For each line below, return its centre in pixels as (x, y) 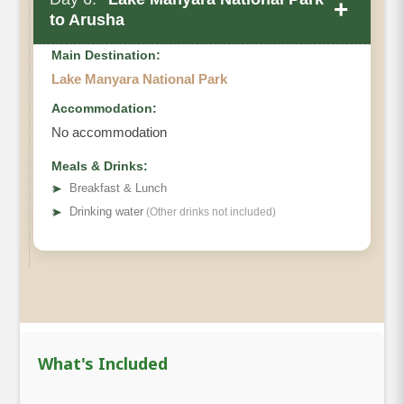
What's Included (103, 363)
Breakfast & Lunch (118, 188)
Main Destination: (106, 55)
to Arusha (87, 19)
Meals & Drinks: (100, 165)
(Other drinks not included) (210, 211)
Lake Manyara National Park (139, 78)
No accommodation (109, 132)
